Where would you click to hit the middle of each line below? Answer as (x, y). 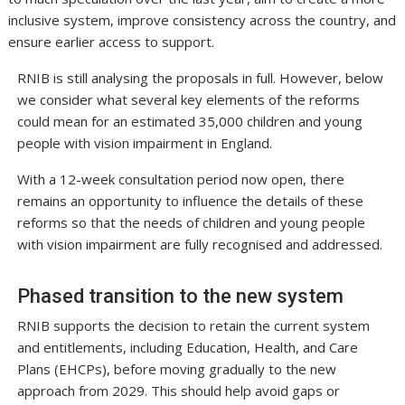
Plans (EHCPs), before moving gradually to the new (176, 369)
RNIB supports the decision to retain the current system (193, 326)
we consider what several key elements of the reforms (188, 100)
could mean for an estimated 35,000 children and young (189, 122)
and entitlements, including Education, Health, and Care (187, 348)
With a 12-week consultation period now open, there (180, 179)
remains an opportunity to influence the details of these (190, 201)
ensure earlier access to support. (112, 42)
